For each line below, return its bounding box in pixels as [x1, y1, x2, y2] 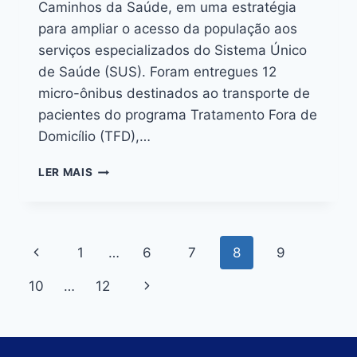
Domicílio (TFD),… [38, 128, 151, 145]
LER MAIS [38, 166, 93, 179]
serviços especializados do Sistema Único [38, 42, 307, 59]
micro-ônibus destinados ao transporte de [38, 85, 310, 102]
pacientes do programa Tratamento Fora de [38, 107, 317, 124]
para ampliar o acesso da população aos [38, 21, 297, 37]
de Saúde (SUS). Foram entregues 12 [38, 64, 277, 80]
